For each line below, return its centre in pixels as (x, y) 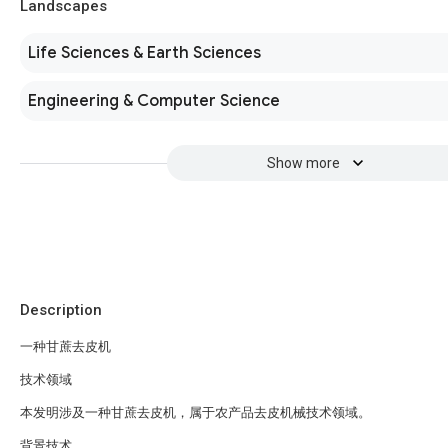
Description (61, 310)
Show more (303, 163)
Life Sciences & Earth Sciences (144, 53)
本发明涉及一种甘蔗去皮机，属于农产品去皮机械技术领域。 (195, 412)
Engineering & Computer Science (154, 101)
